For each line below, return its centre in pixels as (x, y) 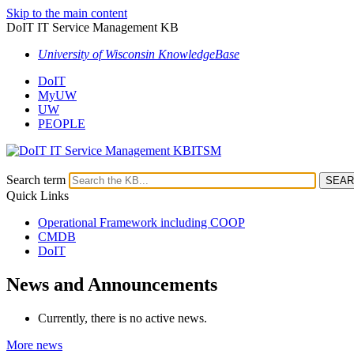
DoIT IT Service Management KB (92, 27)
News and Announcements (112, 284)
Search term (36, 180)
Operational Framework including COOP (141, 222)
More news (34, 345)
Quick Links (38, 196)
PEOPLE (62, 124)
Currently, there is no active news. (122, 318)
